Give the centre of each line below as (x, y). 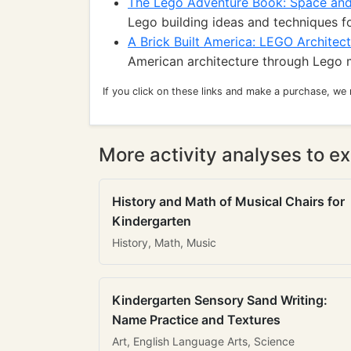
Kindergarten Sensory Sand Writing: (220, 300)
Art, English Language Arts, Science (203, 341)
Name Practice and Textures (196, 320)
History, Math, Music (164, 242)
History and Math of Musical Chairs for (228, 201)
